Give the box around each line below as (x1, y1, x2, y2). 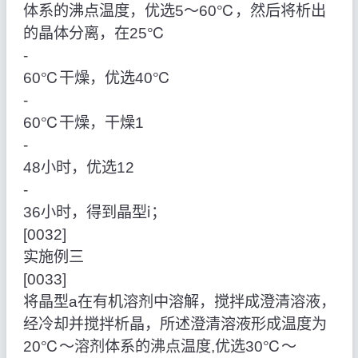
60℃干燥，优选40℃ (22, 70, 171, 87)
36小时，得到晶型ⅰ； (22, 204, 166, 221)
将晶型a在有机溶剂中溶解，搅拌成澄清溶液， (22, 293, 336, 311)
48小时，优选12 (22, 159, 134, 177)
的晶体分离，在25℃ (22, 25, 165, 42)
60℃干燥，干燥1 (22, 114, 144, 132)
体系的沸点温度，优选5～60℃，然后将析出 (22, 2, 326, 20)
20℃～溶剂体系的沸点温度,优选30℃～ (22, 338, 296, 356)
